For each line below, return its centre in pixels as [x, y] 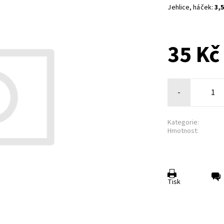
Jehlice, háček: [191, 8]
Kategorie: [183, 122]
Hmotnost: [183, 131]
